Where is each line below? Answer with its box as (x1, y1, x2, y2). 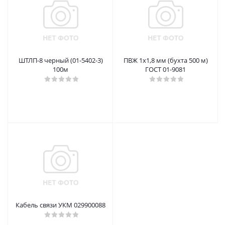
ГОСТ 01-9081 (145, 65, 186, 74)
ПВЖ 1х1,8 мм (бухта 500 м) (123, 56, 208, 65)
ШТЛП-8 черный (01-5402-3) (18, 56, 103, 65)
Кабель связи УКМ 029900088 (16, 200, 105, 209)
